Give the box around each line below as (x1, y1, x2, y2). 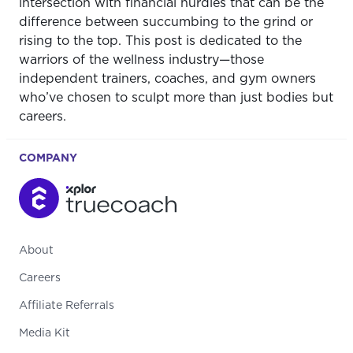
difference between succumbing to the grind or (19, 16, 313, 29)
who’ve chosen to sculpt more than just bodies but (19, 91, 333, 105)
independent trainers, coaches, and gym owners (19, 72, 316, 86)
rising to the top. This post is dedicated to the (19, 35, 302, 48)
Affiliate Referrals (19, 299, 114, 311)
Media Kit (19, 327, 70, 339)
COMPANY (19, 153, 77, 165)
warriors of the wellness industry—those (19, 54, 264, 67)
